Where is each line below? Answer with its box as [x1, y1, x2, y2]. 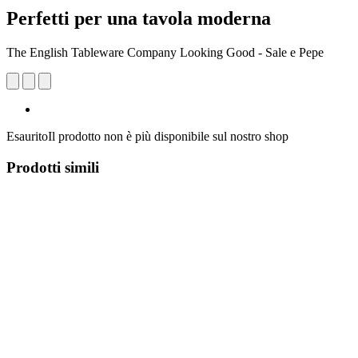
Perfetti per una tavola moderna [6, 7, 271, 29]
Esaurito [6, 129, 48, 143]
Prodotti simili [6, 158, 99, 176]
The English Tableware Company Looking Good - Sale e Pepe [6, 45, 324, 59]
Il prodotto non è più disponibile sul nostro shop [48, 129, 288, 143]
